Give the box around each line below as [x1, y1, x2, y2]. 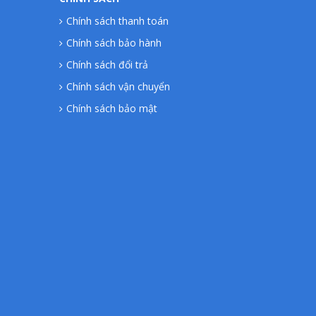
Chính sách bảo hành [66, 36, 162, 49]
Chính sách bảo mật [66, 102, 157, 115]
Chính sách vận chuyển [66, 80, 170, 93]
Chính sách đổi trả [66, 58, 148, 71]
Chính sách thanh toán [66, 14, 169, 28]
